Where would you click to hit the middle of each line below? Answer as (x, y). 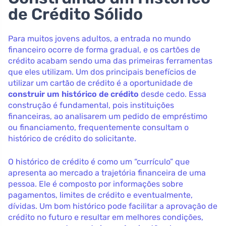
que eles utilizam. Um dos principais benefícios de (102, 72)
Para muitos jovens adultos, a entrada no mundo (99, 38)
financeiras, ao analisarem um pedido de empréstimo (108, 116)
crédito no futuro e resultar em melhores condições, (106, 217)
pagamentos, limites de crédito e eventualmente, (100, 195)
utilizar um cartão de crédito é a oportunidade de (100, 83)
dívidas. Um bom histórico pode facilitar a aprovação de (113, 206)
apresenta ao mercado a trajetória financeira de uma (107, 173)
